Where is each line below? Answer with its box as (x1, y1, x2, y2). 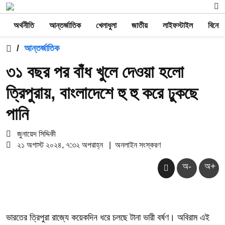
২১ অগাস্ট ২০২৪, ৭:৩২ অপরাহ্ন (15, 141, 105, 149)
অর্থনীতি (14, 21, 34, 30)
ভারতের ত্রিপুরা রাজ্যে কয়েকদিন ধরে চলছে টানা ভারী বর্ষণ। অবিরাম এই (6, 212, 209, 222)
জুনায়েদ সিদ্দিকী (15, 130, 56, 138)
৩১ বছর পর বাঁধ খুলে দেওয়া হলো (6, 62, 184, 81)
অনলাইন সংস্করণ (115, 141, 161, 149)
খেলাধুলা (96, 21, 117, 30)
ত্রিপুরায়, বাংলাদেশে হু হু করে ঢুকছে (6, 83, 198, 102)
